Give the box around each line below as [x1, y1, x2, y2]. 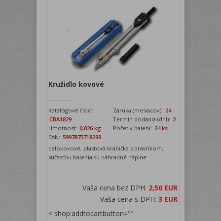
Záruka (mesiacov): [113, 106, 165, 114]
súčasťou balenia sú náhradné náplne [48, 153, 147, 161]
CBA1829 [49, 115, 72, 123]
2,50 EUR [148, 183, 178, 192]
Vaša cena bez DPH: [82, 183, 149, 192]
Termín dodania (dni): [113, 115, 171, 123]
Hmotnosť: [48, 124, 79, 132]
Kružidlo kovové [48, 79, 105, 89]
